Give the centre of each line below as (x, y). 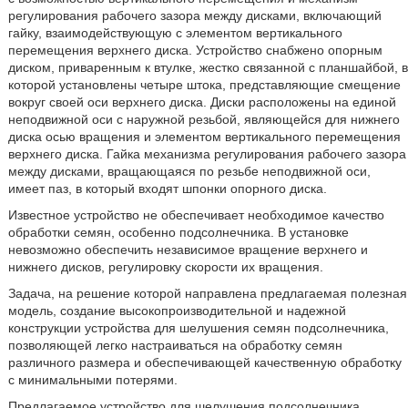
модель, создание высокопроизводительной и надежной (177, 311)
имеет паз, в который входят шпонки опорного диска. (167, 189)
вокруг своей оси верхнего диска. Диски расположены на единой (202, 102)
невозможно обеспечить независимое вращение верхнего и (188, 250)
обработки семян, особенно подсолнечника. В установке (178, 232)
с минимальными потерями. (92, 380)
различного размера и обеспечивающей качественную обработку (204, 362)
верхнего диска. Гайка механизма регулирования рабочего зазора (207, 154)
